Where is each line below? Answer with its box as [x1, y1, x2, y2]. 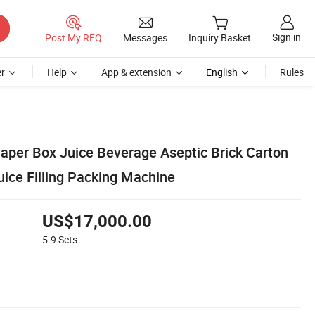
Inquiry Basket [188, 31, 251, 45]
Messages [123, 30, 167, 44]
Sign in [272, 30, 301, 44]
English [206, 65, 238, 79]
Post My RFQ [45, 30, 102, 44]
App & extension [101, 65, 172, 79]
